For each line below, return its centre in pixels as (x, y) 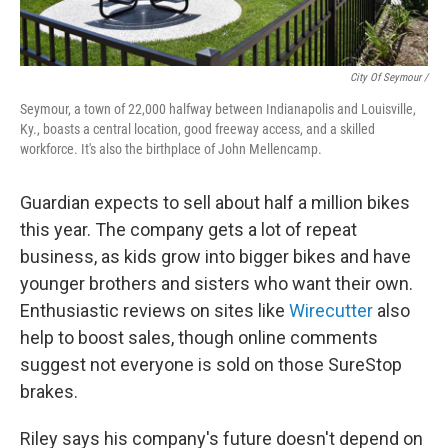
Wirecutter (331, 310)
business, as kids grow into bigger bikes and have (215, 256)
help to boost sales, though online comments (199, 337)
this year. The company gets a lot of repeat (188, 229)
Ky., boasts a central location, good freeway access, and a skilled (197, 129)
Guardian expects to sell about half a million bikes (215, 202)
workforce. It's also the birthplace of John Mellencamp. (171, 149)
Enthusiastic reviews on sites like (154, 310)
